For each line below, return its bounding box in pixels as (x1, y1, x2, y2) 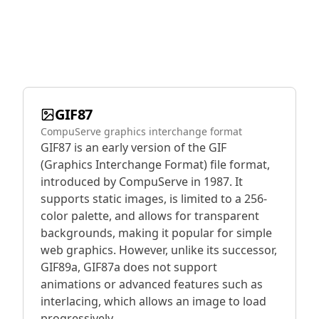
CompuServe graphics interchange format (41, 125, 242, 138)
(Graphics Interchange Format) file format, (41, 157, 270, 172)
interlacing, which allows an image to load (41, 293, 266, 309)
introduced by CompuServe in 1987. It (41, 174, 243, 189)
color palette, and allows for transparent (41, 208, 259, 224)
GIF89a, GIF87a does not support (41, 259, 217, 275)
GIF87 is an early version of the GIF (41, 140, 226, 155)
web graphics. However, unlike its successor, (41, 242, 277, 258)
